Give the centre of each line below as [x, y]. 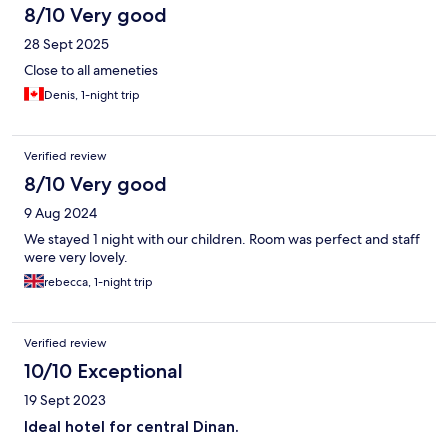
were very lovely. [76, 257]
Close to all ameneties [91, 70]
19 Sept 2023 [65, 400]
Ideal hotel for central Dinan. [131, 427]
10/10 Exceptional [103, 371]
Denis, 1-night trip [92, 95]
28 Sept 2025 [66, 44]
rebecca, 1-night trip [98, 282]
